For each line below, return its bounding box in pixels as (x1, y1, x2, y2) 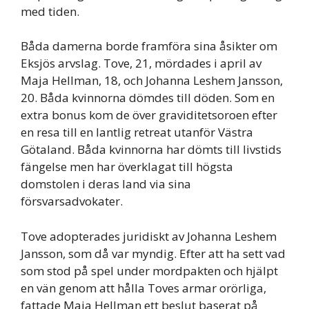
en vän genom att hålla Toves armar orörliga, (21, 279, 266, 296)
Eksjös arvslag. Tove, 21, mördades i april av (21, 55, 261, 72)
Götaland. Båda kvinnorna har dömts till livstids (21, 141, 281, 158)
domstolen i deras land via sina (21, 176, 191, 192)
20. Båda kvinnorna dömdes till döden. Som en (21, 90, 275, 106)
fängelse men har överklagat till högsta (21, 159, 233, 175)
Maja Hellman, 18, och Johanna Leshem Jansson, (21, 72, 283, 89)
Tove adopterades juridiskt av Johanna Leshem (21, 228, 277, 244)
